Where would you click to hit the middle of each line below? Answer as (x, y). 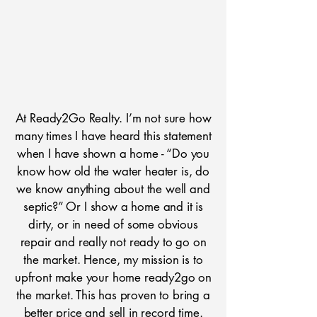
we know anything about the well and (113, 189)
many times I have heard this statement (113, 136)
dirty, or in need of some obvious (113, 224)
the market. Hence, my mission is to (113, 260)
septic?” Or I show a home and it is (113, 207)
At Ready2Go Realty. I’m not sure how (113, 118)
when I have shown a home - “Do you (113, 154)
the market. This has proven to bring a (113, 295)
